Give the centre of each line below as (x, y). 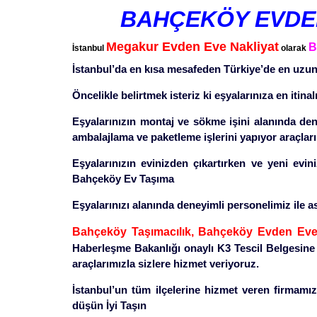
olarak (294, 48)
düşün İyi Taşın (109, 305)
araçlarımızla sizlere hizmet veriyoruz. (166, 264)
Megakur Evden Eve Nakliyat (192, 47)
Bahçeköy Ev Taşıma (123, 179)
